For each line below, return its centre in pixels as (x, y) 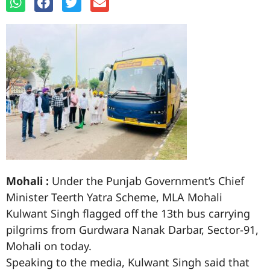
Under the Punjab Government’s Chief (146, 181)
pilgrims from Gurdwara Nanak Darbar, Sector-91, (132, 229)
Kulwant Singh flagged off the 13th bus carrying (128, 213)
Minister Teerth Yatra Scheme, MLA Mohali (114, 197)
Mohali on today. (49, 246)
